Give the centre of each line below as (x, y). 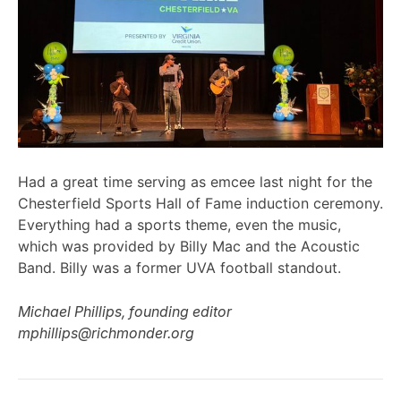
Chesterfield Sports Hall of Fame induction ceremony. (200, 203)
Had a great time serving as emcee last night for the (195, 181)
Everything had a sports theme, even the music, (179, 224)
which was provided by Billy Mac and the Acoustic (189, 246)
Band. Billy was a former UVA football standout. (179, 267)
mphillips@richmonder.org (106, 333)
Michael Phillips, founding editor (125, 312)
